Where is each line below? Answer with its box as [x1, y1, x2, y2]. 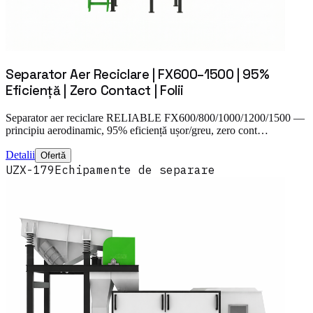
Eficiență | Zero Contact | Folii [6, 82, 184, 99]
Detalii [6, 149, 35, 161]
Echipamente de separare [54, 163, 215, 177]
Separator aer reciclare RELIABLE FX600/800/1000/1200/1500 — [6, 112, 305, 124]
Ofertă [41, 150, 66, 161]
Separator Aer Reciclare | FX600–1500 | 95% [6, 66, 270, 83]
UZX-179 [6, 163, 54, 177]
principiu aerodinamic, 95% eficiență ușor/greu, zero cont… [6, 124, 268, 136]
